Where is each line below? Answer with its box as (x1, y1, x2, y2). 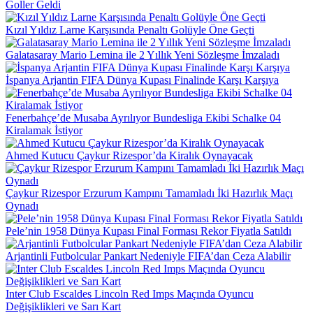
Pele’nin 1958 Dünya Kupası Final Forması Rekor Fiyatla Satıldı (6, 225, 291, 238)
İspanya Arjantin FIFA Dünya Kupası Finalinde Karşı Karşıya (6, 74, 279, 87)
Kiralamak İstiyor (6, 124, 82, 137)
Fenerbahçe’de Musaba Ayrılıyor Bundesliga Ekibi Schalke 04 (6, 112, 281, 124)
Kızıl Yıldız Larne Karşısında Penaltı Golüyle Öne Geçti (6, 24, 254, 36)
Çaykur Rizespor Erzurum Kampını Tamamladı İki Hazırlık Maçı (6, 187, 293, 200)
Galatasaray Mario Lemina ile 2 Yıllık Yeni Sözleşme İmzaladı (6, 49, 279, 61)
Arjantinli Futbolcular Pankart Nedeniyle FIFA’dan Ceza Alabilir (6, 250, 291, 263)
